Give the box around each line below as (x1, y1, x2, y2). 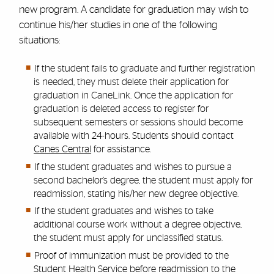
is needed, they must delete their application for (34, 77, 229, 87)
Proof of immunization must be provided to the (34, 250, 229, 261)
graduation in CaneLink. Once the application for (34, 91, 234, 101)
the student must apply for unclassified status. (34, 233, 223, 243)
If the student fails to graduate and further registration (34, 64, 255, 74)
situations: (18, 35, 61, 45)
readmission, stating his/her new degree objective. (34, 188, 242, 199)
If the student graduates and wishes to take (34, 206, 213, 217)
